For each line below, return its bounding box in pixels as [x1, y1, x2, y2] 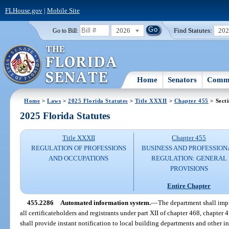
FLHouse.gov [5, 6, 42, 14]
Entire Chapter [167, 181, 211, 190]
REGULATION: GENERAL [151, 154, 227, 163]
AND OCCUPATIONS [49, 154, 109, 163]
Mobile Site [47, 6, 80, 14]
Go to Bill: [52, 27, 78, 34]
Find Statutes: [174, 26, 213, 34]
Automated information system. [60, 198, 151, 207]
